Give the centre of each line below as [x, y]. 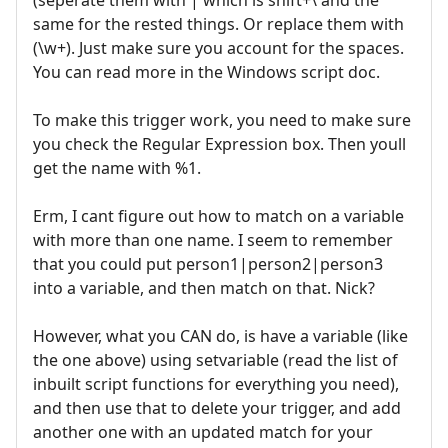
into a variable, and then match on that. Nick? [204, 288]
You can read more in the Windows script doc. [206, 72]
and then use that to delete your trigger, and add [217, 408]
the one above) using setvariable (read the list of [215, 360]
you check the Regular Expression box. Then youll [219, 144]
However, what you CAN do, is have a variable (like [220, 336]
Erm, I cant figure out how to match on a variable [218, 216]
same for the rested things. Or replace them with [218, 24]
